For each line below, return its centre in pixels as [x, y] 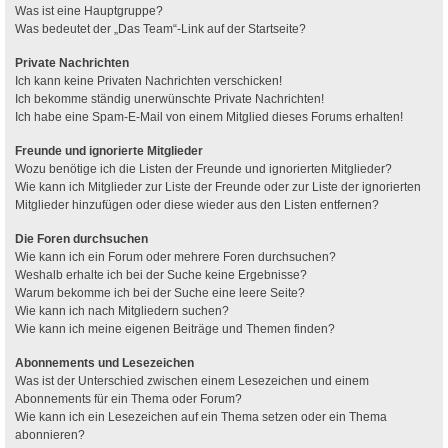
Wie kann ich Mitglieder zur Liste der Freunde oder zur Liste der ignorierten [218, 186]
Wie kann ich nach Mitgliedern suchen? [122, 310]
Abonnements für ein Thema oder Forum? [128, 398]
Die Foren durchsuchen [81, 238]
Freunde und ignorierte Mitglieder [109, 150]
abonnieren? [50, 434]
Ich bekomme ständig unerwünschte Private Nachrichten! [169, 98]
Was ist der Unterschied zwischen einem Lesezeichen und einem [192, 380]
